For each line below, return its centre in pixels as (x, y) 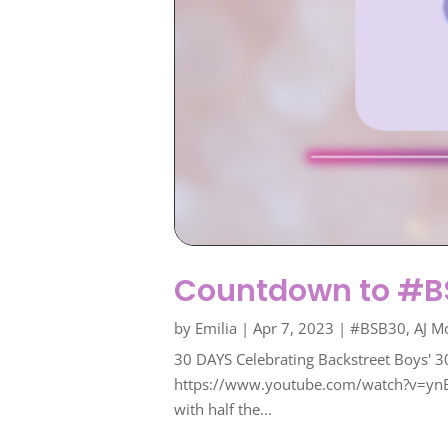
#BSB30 (378, 328)
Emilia (216, 328)
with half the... (223, 409)
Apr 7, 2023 (294, 328)
